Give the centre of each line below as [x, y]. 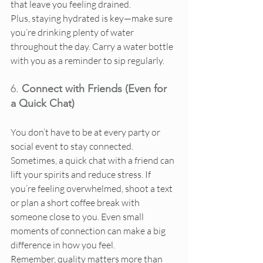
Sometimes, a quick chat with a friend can [93, 161]
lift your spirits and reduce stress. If [82, 175]
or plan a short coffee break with [76, 203]
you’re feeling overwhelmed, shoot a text [92, 189]
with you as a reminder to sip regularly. [87, 61]
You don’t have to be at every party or [86, 132]
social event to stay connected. [73, 146]
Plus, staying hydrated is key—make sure [92, 18]
